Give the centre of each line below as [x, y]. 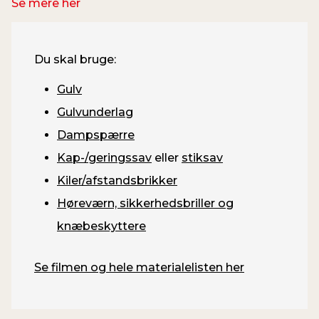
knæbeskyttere [101, 226]
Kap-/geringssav [104, 157]
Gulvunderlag [95, 112]
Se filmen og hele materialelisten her [139, 267]
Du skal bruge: [75, 59]
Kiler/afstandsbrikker [117, 180]
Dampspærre [96, 135]
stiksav [202, 157]
